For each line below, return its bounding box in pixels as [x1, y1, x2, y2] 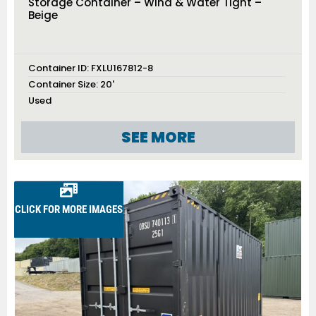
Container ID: [28, 61, 91, 75]
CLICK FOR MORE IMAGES [15, 203, 123, 217]
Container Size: [28, 78, 98, 92]
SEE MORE [121, 127, 195, 148]
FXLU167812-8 [91, 61, 153, 75]
